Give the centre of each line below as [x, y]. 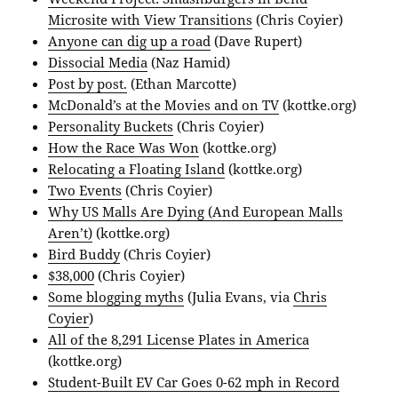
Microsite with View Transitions [151, 20]
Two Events [85, 191]
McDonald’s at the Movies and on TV [164, 105]
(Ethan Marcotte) [182, 84]
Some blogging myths [116, 297]
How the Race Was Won [124, 148]
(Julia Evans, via [239, 297]
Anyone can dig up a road [130, 41]
